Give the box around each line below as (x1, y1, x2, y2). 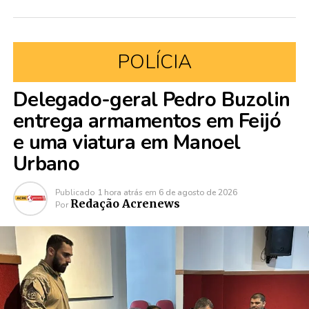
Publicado (54, 186, 95, 198)
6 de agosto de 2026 (158, 186, 237, 198)
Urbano (12, 150, 80, 177)
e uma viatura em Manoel (12, 128, 241, 156)
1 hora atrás (97, 186, 143, 198)
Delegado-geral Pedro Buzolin (12, 86, 290, 113)
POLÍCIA (117, 48, 192, 75)
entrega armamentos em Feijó (12, 107, 281, 134)
